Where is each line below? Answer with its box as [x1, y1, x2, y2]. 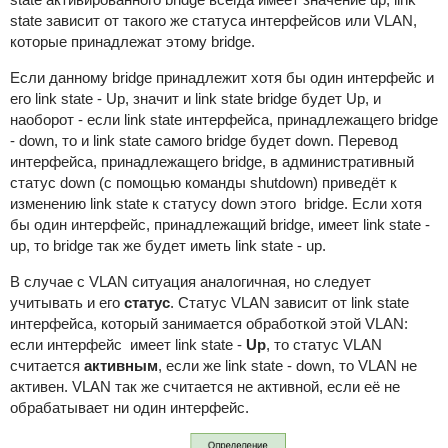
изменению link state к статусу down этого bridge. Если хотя [9, 195, 422, 213]
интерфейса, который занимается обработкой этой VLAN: [9, 315, 408, 333]
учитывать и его [9, 294, 124, 312]
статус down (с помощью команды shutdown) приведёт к [9, 174, 397, 192]
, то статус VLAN [265, 336, 382, 354]
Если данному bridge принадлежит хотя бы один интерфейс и [9, 69, 434, 87]
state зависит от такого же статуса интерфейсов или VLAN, [9, 12, 417, 30]
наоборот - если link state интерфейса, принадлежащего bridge [9, 111, 438, 129]
